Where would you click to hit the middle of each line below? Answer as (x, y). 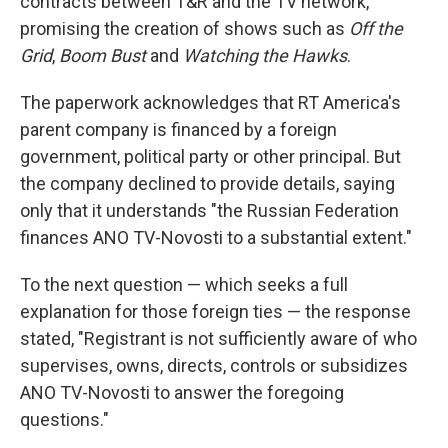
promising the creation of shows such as (184, 29)
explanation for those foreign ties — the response (215, 312)
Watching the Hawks (263, 56)
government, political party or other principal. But (210, 157)
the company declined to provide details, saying (207, 184)
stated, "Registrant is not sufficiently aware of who (218, 339)
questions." (64, 420)
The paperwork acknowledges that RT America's (210, 103)
